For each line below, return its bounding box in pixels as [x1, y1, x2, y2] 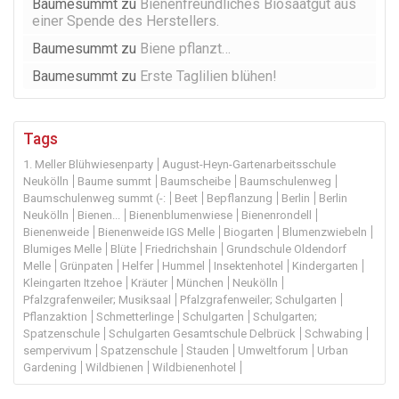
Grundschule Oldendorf [226, 242, 346, 256]
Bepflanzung [207, 191, 273, 206]
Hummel [162, 259, 205, 273]
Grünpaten [60, 259, 113, 273]
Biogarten [224, 225, 273, 240]
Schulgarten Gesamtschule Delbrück [109, 327, 296, 341]
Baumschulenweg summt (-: [23, 191, 166, 206]
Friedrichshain [145, 242, 217, 256]
